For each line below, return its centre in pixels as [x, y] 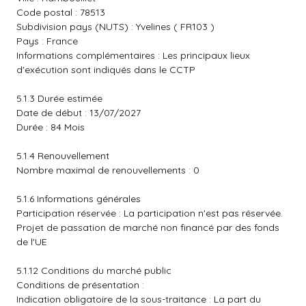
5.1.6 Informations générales [79, 199]
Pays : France [47, 41]
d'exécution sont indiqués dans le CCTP [106, 70]
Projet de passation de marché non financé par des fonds [148, 227]
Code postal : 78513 [61, 12]
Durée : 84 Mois [51, 127]
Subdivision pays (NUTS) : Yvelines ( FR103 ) [115, 27]
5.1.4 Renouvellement [63, 156]
